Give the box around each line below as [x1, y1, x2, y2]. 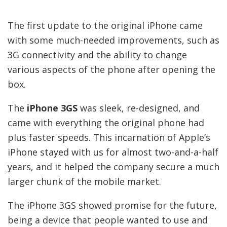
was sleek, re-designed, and [78, 101, 200, 114]
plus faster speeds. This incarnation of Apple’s [8, 131, 210, 143]
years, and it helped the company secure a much [8, 160, 219, 173]
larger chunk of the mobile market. [8, 175, 161, 187]
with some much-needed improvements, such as [8, 33, 219, 46]
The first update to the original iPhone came [8, 19, 203, 31]
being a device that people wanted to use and [8, 213, 208, 226]
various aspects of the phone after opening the [8, 63, 215, 75]
